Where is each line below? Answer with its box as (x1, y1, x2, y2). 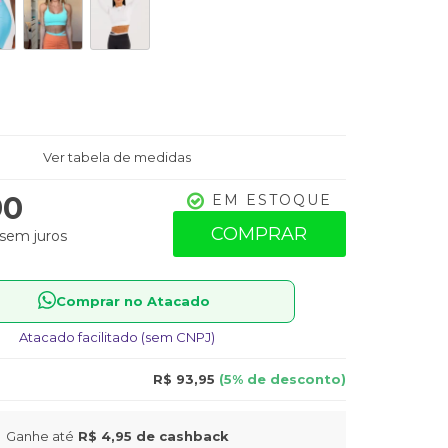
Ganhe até (5, 428, 74, 444)
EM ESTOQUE (211, 191, 332, 209)
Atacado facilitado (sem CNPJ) (19, 329, 216, 345)
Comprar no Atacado (56, 293, 211, 309)
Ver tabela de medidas (43, 149, 192, 165)
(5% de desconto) (215, 371, 346, 387)
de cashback (131, 428, 229, 444)
